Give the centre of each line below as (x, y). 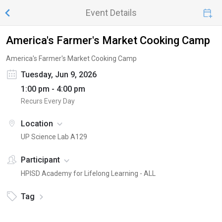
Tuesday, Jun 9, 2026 (59, 75)
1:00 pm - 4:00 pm (53, 89)
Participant (40, 160)
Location (37, 124)
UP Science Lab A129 (54, 137)
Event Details (111, 13)
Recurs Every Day (48, 101)
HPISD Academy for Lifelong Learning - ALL (88, 173)
